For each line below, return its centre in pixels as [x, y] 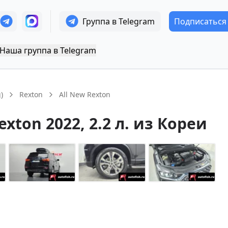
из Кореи [170, 123]
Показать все [171, 201]
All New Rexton [85, 94]
